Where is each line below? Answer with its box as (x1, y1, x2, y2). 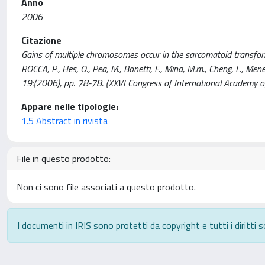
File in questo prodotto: (17, 151, 111, 166)
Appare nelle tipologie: (21, 99, 118, 114)
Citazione (21, 33, 62, 47)
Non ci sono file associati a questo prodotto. (17, 180, 196, 194)
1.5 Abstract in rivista (21, 114, 108, 128)
